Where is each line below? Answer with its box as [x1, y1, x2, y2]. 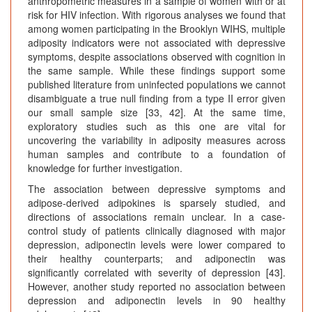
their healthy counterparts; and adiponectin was [28, 251, 286, 266]
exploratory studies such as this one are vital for [28, 119, 286, 134]
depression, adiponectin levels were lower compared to [28, 237, 286, 252]
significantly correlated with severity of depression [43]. [28, 265, 286, 280]
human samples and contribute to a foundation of [28, 147, 286, 162]
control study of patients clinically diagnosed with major [28, 224, 286, 238]
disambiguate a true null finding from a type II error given [28, 91, 286, 106]
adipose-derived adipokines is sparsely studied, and [28, 196, 286, 210]
